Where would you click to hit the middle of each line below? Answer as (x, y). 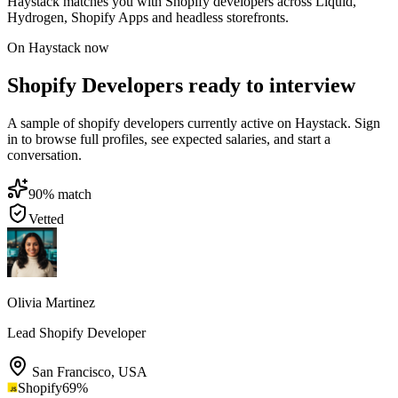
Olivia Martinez (51, 302)
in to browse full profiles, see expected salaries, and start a (169, 139)
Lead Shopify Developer (76, 332)
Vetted (46, 219)
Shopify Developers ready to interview (181, 85)
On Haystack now (58, 48)
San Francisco (72, 371)
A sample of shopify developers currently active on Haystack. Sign (194, 123)
